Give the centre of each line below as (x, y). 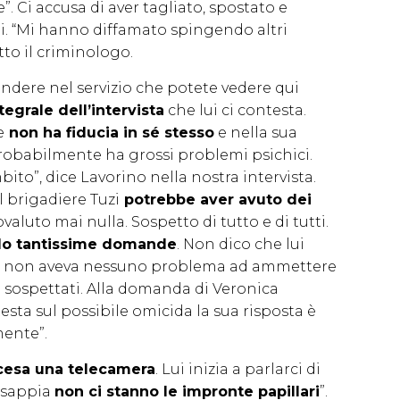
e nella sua (256, 132)
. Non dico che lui (241, 244)
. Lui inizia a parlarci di (238, 369)
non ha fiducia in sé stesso (109, 132)
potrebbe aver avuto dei (216, 199)
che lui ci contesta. (235, 110)
